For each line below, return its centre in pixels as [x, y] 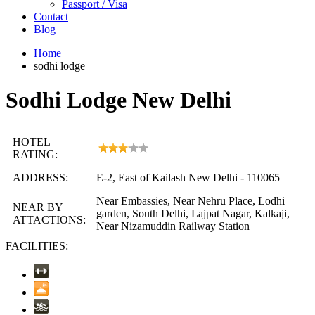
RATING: [35, 154]
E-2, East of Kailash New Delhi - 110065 [188, 177]
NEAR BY [38, 207]
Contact [51, 17]
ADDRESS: [40, 177]
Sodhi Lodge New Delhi [118, 100]
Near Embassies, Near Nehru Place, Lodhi [191, 200]
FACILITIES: [37, 245]
